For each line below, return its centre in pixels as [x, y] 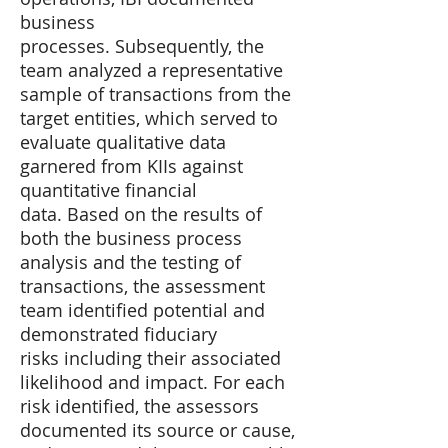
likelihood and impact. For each [152, 382]
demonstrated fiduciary [118, 334]
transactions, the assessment [142, 286]
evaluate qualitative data [123, 142]
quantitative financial [108, 190]
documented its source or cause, [157, 430]
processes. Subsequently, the [142, 46]
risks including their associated [150, 358]
